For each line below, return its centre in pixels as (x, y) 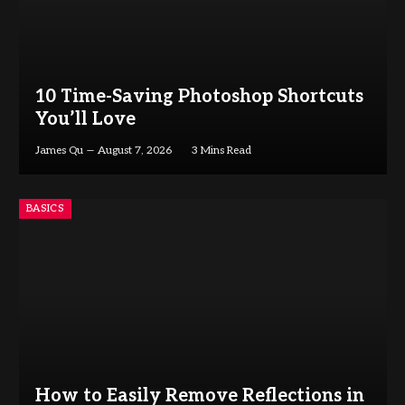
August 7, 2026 (134, 150)
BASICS (45, 208)
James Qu (59, 150)
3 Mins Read (221, 150)
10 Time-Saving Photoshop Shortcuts (199, 96)
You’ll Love (85, 119)
